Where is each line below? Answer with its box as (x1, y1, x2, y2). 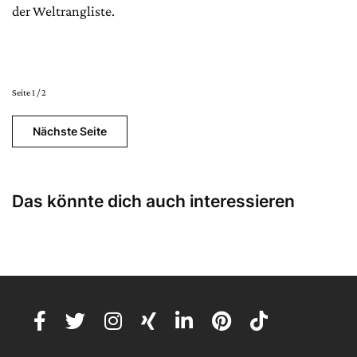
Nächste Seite (33, 124, 107, 138)
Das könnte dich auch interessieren (12, 190, 295, 211)
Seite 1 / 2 (12, 86, 46, 98)
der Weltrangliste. (12, 2, 115, 19)
